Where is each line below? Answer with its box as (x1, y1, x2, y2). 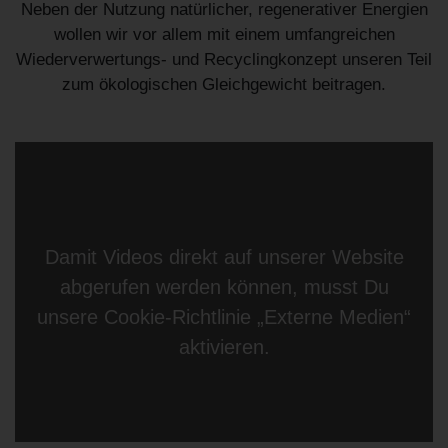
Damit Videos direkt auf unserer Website (44, 246, 404, 269)
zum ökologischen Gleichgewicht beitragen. (62, 75, 386, 95)
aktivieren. (178, 336, 270, 359)
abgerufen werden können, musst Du (59, 276, 389, 299)
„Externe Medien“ (251, 306, 411, 329)
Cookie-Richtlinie (104, 306, 251, 329)
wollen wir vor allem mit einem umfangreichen (53, 25, 395, 45)
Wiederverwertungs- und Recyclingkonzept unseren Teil (16, 50, 432, 70)
